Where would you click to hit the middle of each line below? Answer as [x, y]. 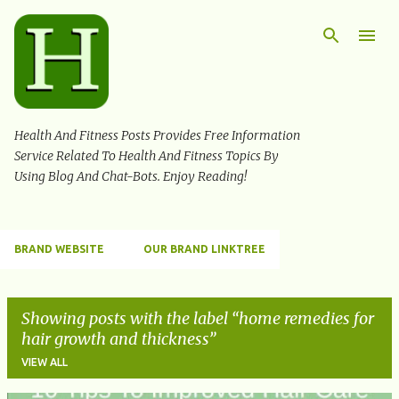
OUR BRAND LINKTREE [204, 249]
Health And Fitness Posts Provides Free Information [157, 136]
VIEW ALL [45, 362]
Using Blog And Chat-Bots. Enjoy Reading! [130, 177]
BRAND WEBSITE [59, 249]
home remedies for [306, 319]
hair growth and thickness [115, 339]
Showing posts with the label [126, 319]
